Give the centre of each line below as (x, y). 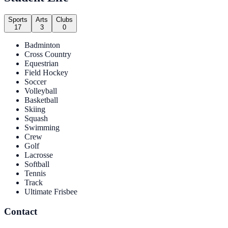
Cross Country (48, 54)
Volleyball (41, 91)
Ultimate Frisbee (51, 192)
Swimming (42, 128)
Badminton (42, 45)
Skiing (35, 109)
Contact (21, 212)
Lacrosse (39, 155)
